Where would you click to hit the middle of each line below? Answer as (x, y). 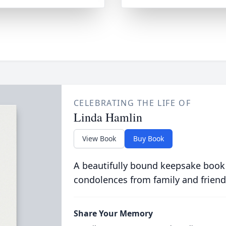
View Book (99, 138)
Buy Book (148, 138)
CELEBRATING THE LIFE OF (132, 103)
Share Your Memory (113, 213)
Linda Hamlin (108, 117)
